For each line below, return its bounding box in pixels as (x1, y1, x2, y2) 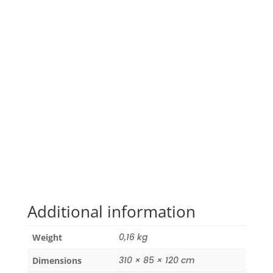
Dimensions (32, 255, 82, 267)
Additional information (27, 200, 196, 223)
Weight (32, 232, 62, 244)
